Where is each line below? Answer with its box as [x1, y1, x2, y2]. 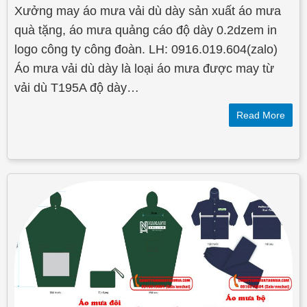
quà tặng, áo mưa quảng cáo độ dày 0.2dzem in [14, 23, 277, 38]
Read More [236, 110, 285, 121]
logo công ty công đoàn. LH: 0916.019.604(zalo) [14, 42, 278, 57]
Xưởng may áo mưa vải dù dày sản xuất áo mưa [14, 4, 281, 19]
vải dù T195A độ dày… [14, 81, 139, 95]
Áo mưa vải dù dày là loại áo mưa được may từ [14, 62, 274, 76]
